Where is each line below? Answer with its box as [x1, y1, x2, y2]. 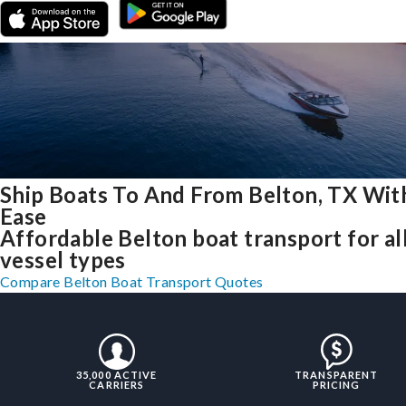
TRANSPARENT [295, 369, 379, 382]
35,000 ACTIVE [76, 369, 158, 382]
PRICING [312, 379, 361, 391]
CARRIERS [89, 379, 145, 391]
